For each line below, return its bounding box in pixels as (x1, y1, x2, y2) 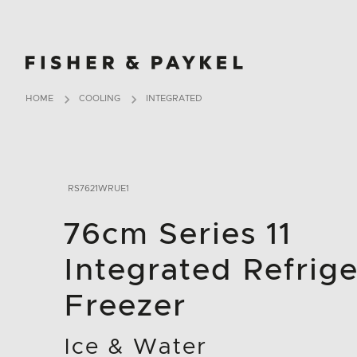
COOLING (79, 94, 120, 103)
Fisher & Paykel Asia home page (25, 49, 202, 61)
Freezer (64, 292, 186, 322)
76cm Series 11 (64, 220, 292, 250)
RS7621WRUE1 (68, 184, 129, 193)
